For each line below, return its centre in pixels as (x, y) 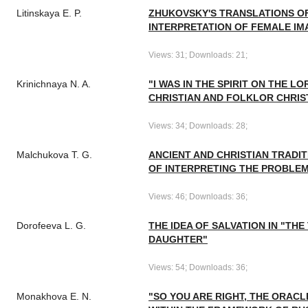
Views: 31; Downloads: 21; (198, 55)
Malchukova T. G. (54, 155)
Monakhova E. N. (54, 296)
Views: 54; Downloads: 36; (198, 267)
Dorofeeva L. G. (51, 225)
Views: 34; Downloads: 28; (198, 125)
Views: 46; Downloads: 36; (198, 196)
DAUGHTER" (178, 239)
